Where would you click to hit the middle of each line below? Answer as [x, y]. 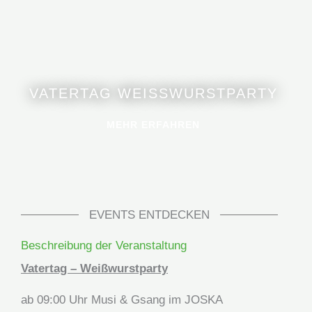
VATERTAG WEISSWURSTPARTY [148, 94]
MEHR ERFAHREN [153, 125]
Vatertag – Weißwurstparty [94, 269]
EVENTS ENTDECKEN [149, 214]
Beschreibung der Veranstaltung [104, 246]
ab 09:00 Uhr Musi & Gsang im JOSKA [122, 300]
